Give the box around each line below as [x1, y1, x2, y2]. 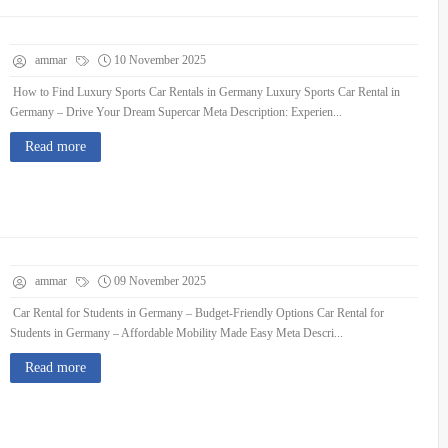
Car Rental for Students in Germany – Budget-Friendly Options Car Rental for [10, 306, 384, 320]
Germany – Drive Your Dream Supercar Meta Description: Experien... [10, 105, 342, 119]
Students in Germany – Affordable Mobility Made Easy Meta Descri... [10, 326, 343, 340]
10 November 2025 [114, 53, 206, 67]
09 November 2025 [114, 274, 206, 288]
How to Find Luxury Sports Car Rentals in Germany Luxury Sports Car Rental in [10, 85, 400, 99]
